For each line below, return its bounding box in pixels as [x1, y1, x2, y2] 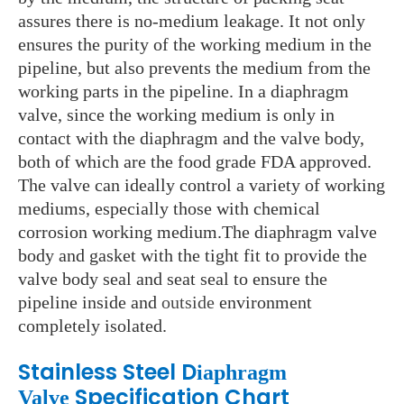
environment [219, 292, 312, 313]
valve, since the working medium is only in [18, 105, 335, 125]
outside [161, 292, 219, 313]
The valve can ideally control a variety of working [18, 175, 385, 196]
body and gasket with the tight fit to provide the [18, 245, 367, 266]
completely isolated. [18, 316, 167, 336]
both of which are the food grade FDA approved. [18, 151, 372, 172]
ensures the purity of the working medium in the [18, 34, 372, 55]
